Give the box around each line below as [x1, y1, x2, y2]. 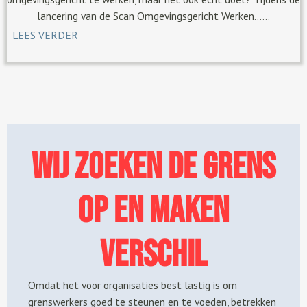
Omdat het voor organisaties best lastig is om [27, 278, 237, 292]
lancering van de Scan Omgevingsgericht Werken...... [37, 8, 270, 23]
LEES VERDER [12, 27, 78, 42]
